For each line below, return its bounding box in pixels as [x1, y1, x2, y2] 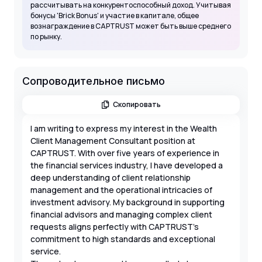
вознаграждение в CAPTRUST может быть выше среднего [30, 20, 231, 31]
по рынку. [30, 31, 62, 42]
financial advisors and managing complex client [30, 208, 212, 220]
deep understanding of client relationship [30, 171, 191, 183]
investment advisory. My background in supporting [30, 196, 225, 208]
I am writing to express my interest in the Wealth [30, 122, 217, 134]
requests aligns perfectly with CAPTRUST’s [30, 220, 199, 232]
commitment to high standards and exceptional [30, 233, 215, 244]
